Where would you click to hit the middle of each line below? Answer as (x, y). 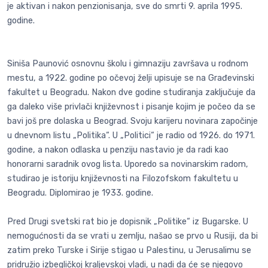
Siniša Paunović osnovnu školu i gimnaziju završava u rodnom (128, 64)
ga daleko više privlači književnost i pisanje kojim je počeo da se (131, 107)
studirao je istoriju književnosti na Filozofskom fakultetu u (123, 179)
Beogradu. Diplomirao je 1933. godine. (80, 193)
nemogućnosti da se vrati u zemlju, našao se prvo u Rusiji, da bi (133, 236)
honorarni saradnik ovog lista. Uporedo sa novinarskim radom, (128, 165)
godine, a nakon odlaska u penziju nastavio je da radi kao (118, 150)
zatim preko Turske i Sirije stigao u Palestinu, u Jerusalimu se (129, 251)
